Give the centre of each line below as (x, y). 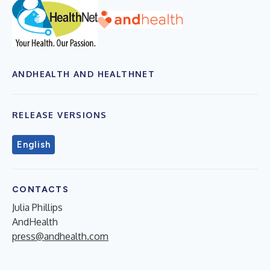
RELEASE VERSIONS (60, 115)
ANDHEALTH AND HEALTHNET (84, 74)
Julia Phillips (37, 208)
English (34, 145)
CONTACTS (41, 190)
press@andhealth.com (60, 237)
